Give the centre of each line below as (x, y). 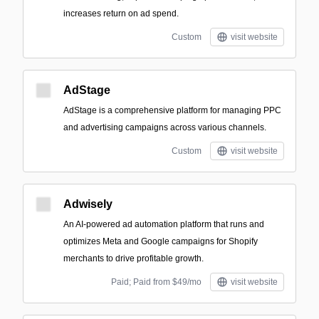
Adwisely (88, 204)
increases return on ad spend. (121, 14)
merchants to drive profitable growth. (134, 258)
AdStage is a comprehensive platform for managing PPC (172, 110)
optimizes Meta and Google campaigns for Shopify (161, 241)
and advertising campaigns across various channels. (165, 127)
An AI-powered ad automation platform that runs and (164, 224)
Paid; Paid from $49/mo (156, 282)
